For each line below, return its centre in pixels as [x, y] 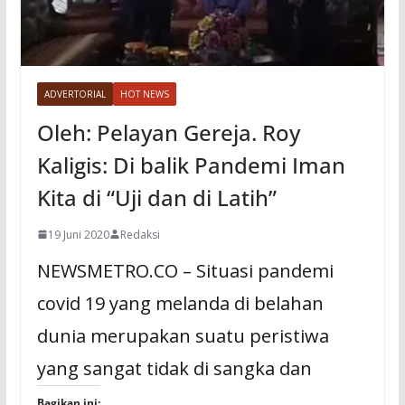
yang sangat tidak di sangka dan [174, 368]
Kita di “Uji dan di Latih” [156, 197]
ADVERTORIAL [75, 94]
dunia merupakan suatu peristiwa [183, 335]
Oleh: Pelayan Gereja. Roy [168, 132]
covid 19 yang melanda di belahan [180, 303]
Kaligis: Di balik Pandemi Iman [191, 165]
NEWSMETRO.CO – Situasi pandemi [185, 270]
